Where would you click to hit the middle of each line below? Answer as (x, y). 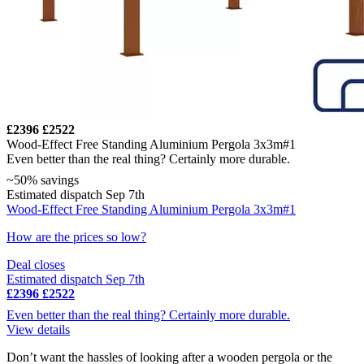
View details (38, 329)
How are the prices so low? (76, 236)
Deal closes (36, 264)
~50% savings (43, 180)
